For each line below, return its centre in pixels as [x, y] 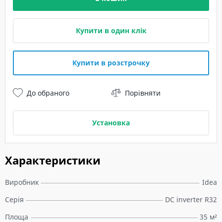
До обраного [48, 93]
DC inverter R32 [191, 199]
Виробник [22, 182]
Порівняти [143, 93]
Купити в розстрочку [111, 63]
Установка [111, 123]
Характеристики [53, 160]
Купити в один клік [111, 31]
